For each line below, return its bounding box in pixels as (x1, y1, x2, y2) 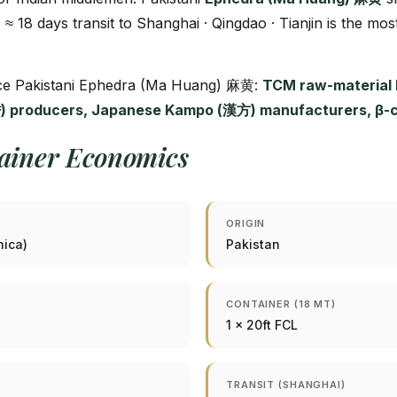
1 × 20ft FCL (226, 317, 298, 332)
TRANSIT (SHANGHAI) (226, 378, 346, 391)
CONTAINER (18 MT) (226, 298, 336, 310)
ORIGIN (226, 217, 266, 230)
